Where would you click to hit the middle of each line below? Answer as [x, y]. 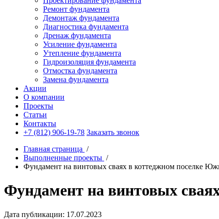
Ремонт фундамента [76, 9]
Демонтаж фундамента [81, 18]
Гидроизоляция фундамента [89, 62]
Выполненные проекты [63, 158]
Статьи [35, 115]
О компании [44, 97]
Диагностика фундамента [86, 27]
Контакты [40, 123]
